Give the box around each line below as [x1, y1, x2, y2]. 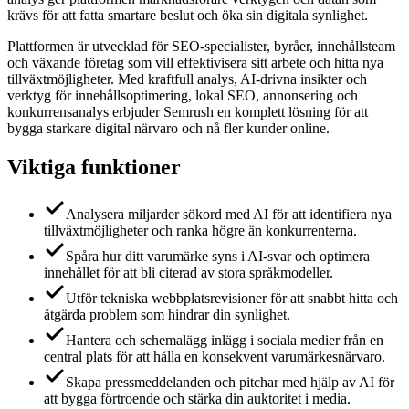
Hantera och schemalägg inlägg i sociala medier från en [66, 332, 383, 349]
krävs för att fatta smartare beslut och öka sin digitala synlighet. [7, 6, 368, 23]
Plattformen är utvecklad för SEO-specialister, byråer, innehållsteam [7, 37, 395, 54]
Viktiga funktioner [7, 154, 181, 179]
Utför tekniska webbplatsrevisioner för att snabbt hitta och [66, 290, 398, 307]
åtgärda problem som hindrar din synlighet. [44, 307, 290, 323]
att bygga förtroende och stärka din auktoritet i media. [44, 391, 351, 407]
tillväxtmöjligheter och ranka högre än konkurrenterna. [44, 223, 357, 239]
